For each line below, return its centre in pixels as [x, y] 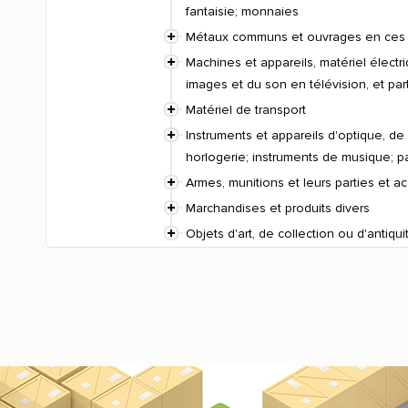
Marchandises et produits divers [278, 209]
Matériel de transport [246, 110]
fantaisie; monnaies [242, 12]
